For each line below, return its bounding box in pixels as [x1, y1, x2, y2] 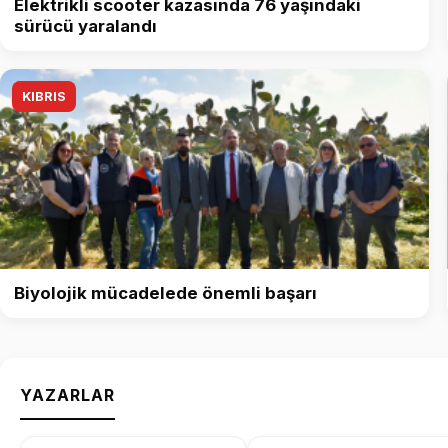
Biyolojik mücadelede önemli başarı [14, 283, 317, 304]
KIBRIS [22, 89, 66, 105]
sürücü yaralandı [14, 16, 157, 37]
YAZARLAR [20, 385, 115, 406]
